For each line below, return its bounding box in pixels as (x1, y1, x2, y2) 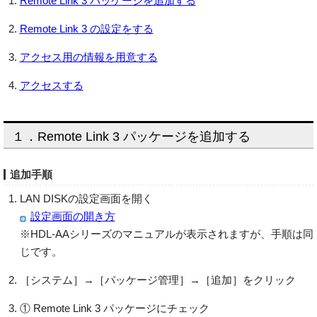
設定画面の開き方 (30, 209, 115, 222)
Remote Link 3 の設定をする (19, 23, 154, 35)
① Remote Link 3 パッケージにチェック (19, 301, 209, 314)
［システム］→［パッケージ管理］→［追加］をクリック (19, 273, 296, 286)
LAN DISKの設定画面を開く (19, 192, 153, 204)
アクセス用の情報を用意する (19, 51, 158, 63)
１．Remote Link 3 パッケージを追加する (12, 129, 250, 144)
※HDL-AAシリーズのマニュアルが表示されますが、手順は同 (19, 227, 313, 240)
